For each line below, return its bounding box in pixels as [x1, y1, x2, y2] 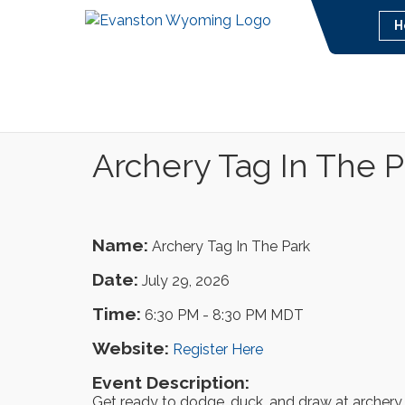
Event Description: [92, 372, 250, 392]
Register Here [173, 341, 263, 358]
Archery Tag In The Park [152, 238, 310, 255]
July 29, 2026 [142, 272, 230, 289]
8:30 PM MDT [212, 306, 304, 324]
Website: [92, 338, 169, 358]
